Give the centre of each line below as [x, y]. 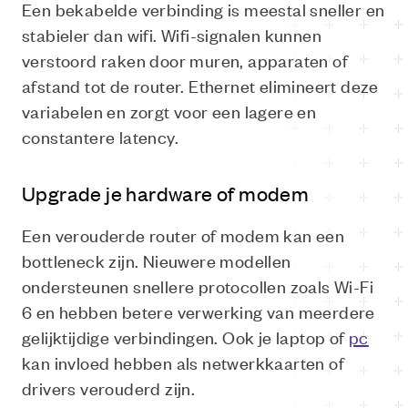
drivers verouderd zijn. [109, 388]
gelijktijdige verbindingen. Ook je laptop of [185, 337]
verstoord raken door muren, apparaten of [185, 60]
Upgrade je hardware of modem [166, 193]
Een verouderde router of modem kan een [184, 235]
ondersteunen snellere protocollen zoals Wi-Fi [198, 286]
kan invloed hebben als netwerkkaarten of [183, 362]
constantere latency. [100, 136]
